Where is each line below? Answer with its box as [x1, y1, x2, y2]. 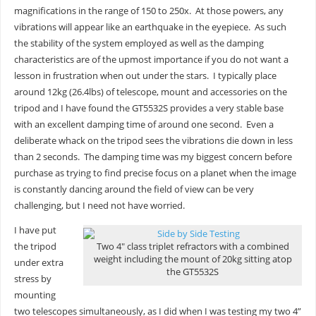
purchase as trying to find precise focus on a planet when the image [13, 166, 296, 179]
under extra [13, 257, 63, 269]
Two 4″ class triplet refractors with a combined [96, 241, 289, 253]
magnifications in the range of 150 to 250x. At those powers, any [13, 4, 284, 17]
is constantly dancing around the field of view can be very [13, 183, 254, 195]
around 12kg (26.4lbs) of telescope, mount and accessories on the [13, 85, 287, 98]
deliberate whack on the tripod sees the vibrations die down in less [13, 134, 293, 147]
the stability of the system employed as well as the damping [13, 37, 264, 49]
